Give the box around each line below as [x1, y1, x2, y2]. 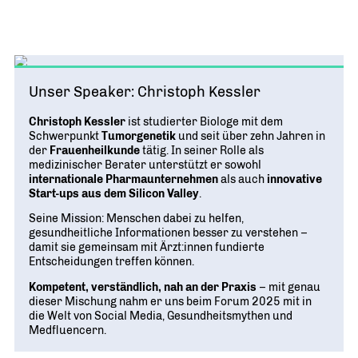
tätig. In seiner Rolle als [140, 143, 264, 157]
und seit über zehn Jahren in [176, 129, 325, 142]
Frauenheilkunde [50, 143, 140, 157]
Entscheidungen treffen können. [29, 255, 194, 268]
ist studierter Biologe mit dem [125, 114, 283, 128]
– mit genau [257, 280, 320, 293]
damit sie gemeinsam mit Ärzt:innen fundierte [29, 241, 265, 254]
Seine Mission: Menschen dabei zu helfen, [29, 212, 244, 225]
